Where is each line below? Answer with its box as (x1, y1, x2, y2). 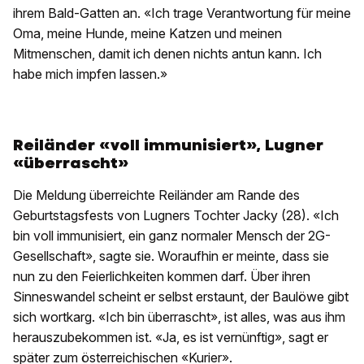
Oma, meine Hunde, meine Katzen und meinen (13, 25, 282, 42)
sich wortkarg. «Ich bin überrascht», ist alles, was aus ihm (13, 309, 345, 326)
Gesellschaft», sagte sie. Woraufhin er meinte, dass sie (13, 248, 329, 265)
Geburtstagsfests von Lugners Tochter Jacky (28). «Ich (13, 207, 339, 224)
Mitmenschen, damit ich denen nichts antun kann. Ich (13, 45, 322, 63)
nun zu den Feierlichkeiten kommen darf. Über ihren (13, 268, 310, 285)
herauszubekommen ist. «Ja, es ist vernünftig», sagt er (13, 329, 328, 346)
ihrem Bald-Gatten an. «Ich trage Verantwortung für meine (13, 5, 351, 22)
